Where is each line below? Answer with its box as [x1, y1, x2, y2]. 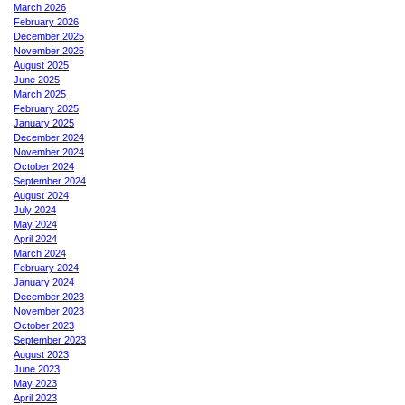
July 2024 [14, 203, 56, 215]
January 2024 [14, 276, 74, 287]
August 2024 [14, 189, 69, 201]
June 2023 [14, 363, 60, 374]
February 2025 [14, 102, 79, 114]
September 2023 [14, 334, 86, 345]
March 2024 [14, 247, 66, 259]
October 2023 [14, 319, 74, 331]
